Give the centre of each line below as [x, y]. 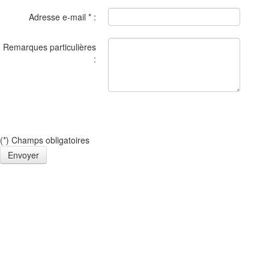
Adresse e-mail [59, 17]
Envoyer [23, 155]
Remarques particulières [50, 47]
